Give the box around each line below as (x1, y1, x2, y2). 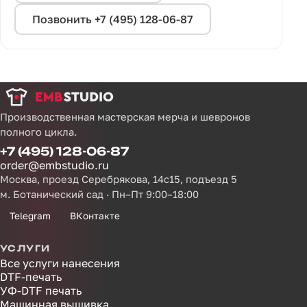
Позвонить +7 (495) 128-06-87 (32, 12, 193, 26)
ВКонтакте (70, 210, 120, 221)
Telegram (10, 210, 51, 221)
